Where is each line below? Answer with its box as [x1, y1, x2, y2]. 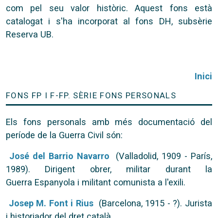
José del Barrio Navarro [9, 151, 109, 161]
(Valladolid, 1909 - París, [112, 151, 213, 161]
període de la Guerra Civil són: [6, 130, 123, 140]
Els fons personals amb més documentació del [6, 117, 212, 127]
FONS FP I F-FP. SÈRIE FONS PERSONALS [6, 91, 176, 100]
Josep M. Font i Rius [8, 198, 93, 208]
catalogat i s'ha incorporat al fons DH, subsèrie [6, 16, 212, 26]
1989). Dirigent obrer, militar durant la [6, 164, 212, 174]
